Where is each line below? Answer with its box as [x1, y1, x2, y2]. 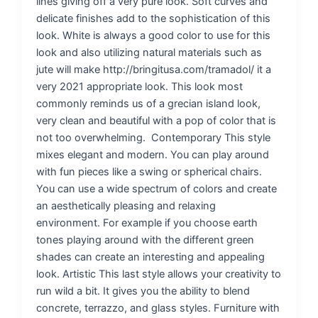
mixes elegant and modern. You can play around [36, 148, 270, 161]
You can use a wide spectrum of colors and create [36, 182, 278, 195]
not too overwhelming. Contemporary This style [36, 131, 271, 144]
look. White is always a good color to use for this [36, 28, 271, 42]
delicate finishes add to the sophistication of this [36, 11, 271, 25]
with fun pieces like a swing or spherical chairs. [36, 165, 263, 178]
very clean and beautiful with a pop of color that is [36, 114, 277, 127]
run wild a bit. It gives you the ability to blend [36, 284, 251, 297]
